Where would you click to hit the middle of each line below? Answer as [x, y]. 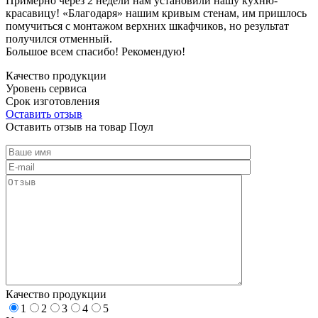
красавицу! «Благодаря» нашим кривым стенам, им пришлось [156, 13]
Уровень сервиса [46, 88]
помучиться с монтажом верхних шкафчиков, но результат [147, 26]
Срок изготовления [53, 101]
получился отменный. [59, 38]
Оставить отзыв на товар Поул [79, 126]
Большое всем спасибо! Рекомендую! [95, 51]
